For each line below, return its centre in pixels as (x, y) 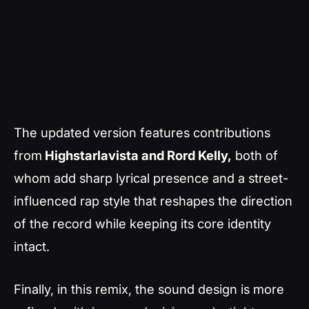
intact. (32, 246)
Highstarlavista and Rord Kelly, (137, 155)
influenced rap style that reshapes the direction (153, 201)
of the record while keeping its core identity (142, 223)
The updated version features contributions (142, 132)
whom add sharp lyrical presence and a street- (151, 178)
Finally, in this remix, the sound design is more (149, 289)
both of (255, 155)
